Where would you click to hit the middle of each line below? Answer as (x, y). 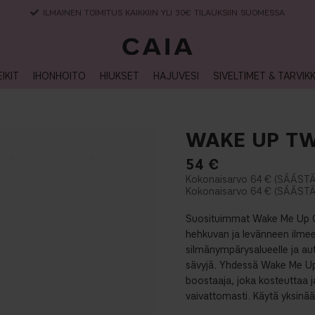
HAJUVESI (176, 76)
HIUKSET (119, 76)
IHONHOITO (59, 76)
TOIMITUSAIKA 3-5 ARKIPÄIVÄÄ (157, 12)
